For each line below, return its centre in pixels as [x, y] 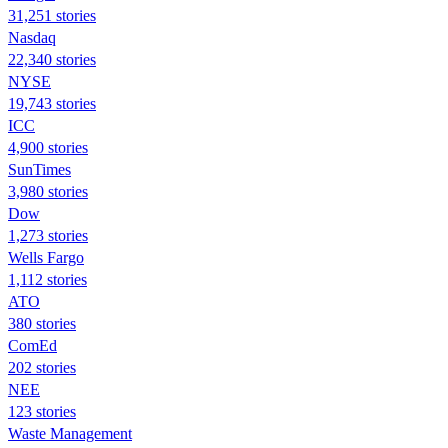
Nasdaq [32, 37]
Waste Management [70, 433]
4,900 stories [48, 147]
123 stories [42, 411]
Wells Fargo [46, 257]
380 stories [42, 323]
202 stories [42, 367]
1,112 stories [47, 279]
